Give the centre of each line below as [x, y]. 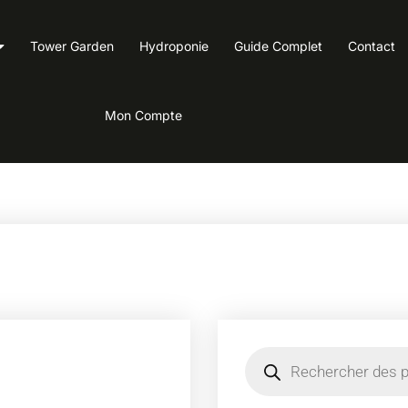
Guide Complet [279, 46]
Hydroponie [174, 46]
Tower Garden [72, 46]
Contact [372, 46]
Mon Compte [143, 116]
